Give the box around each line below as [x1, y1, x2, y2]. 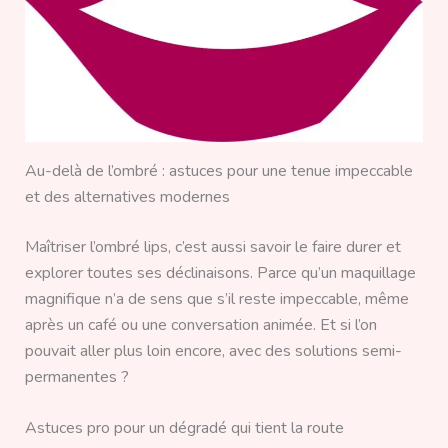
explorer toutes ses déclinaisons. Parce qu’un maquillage [24, 261, 416, 284]
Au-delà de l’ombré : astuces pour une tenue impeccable [24, 159, 413, 182]
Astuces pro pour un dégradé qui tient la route [24, 417, 344, 440]
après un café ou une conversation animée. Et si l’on [24, 313, 377, 336]
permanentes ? [24, 365, 129, 388]
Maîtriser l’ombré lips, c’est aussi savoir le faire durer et [24, 235, 401, 258]
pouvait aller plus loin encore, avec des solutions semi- [24, 339, 402, 362]
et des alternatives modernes [24, 185, 230, 208]
